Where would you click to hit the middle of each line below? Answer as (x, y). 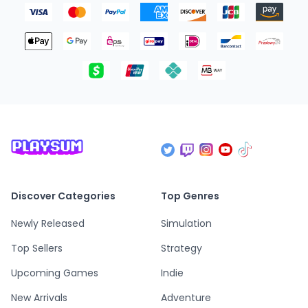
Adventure (186, 298)
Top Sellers (37, 249)
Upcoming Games (55, 273)
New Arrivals (39, 298)
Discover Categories (63, 196)
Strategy (181, 249)
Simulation (186, 224)
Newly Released (48, 224)
